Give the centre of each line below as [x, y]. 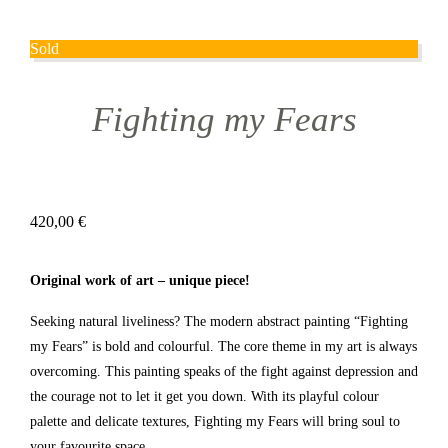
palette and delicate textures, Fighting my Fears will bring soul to [215, 421]
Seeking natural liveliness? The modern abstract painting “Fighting [219, 321]
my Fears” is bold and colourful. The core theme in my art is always [223, 346]
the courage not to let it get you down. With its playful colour [204, 396]
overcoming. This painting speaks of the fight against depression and [224, 371]
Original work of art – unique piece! [140, 280]
